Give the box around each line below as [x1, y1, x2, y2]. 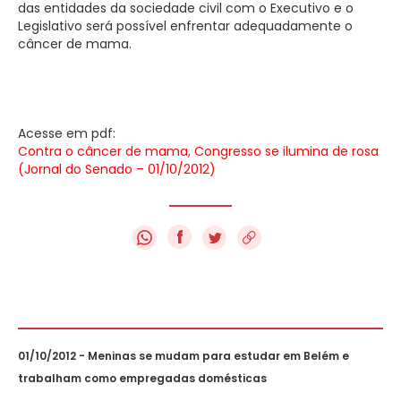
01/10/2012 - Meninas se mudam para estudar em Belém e [18, 347, 349, 363]
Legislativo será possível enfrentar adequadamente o [18, 16, 353, 35]
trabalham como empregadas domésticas [18, 370, 267, 386]
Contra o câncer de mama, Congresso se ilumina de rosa [18, 141, 379, 160]
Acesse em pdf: [18, 124, 119, 142]
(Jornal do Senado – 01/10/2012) [18, 159, 216, 178]
